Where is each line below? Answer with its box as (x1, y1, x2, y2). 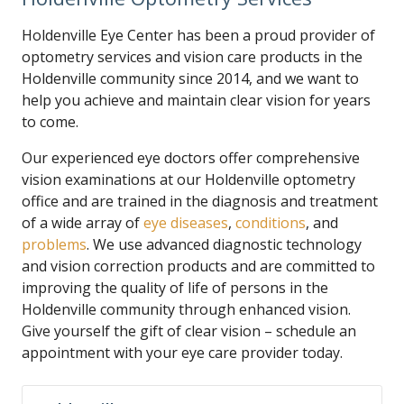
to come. (22, 112, 78, 132)
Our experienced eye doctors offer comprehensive (22, 148, 360, 168)
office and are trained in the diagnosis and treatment (22, 191, 378, 211)
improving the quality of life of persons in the (22, 278, 328, 298)
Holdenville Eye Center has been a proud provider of (22, 25, 375, 45)
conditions (235, 213, 306, 233)
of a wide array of (22, 213, 143, 233)
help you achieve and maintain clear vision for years (22, 90, 371, 110)
